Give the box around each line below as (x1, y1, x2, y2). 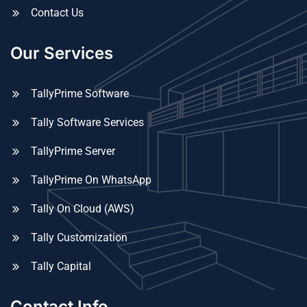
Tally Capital (31, 259, 91, 273)
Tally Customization (31, 230, 127, 244)
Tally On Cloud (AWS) (31, 201, 134, 215)
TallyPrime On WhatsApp (31, 173, 151, 186)
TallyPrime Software (31, 86, 129, 100)
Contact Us (31, 5, 84, 19)
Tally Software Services (31, 115, 144, 129)
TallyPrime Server (31, 144, 115, 158)
